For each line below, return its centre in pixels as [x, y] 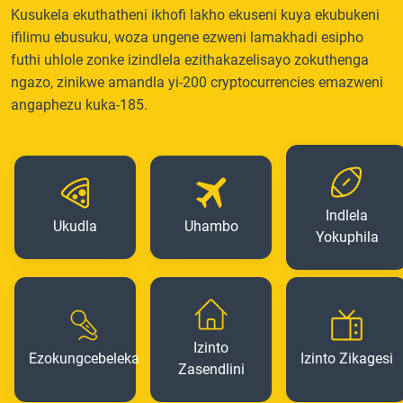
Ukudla [75, 226]
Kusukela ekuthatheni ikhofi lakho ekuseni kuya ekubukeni [195, 15]
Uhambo [211, 226]
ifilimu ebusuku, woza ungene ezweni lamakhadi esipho [187, 37]
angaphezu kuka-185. [79, 105]
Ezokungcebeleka [84, 358]
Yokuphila [347, 237]
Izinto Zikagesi [347, 358]
